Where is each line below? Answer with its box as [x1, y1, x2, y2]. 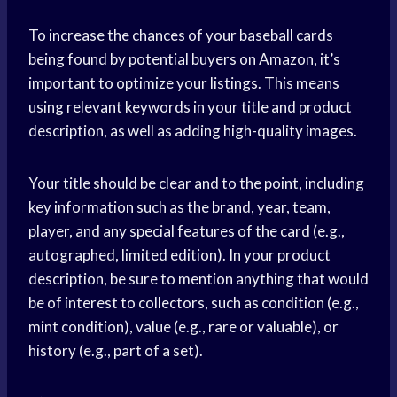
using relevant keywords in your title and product [28, 97, 352, 117]
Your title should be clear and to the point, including [28, 174, 364, 193]
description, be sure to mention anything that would [28, 269, 369, 289]
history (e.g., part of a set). [28, 341, 203, 361]
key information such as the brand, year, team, [28, 198, 331, 217]
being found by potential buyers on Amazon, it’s [28, 50, 340, 69]
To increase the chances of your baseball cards [28, 26, 333, 45]
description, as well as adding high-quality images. [28, 121, 357, 141]
